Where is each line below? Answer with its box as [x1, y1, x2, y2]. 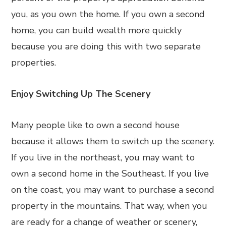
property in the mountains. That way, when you [11, 200, 208, 212]
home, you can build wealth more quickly [11, 24, 182, 36]
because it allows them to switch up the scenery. [11, 135, 215, 147]
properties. [11, 56, 56, 69]
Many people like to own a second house [11, 119, 180, 131]
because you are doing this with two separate [11, 40, 201, 52]
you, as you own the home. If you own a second [11, 8, 205, 20]
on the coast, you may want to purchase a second [11, 184, 215, 196]
